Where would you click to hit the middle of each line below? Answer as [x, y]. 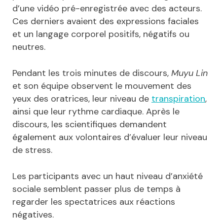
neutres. [29, 47]
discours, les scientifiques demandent [90, 125]
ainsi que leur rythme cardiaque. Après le [96, 112]
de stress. [32, 150]
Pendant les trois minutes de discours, [92, 73]
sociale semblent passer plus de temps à [96, 189]
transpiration [178, 99]
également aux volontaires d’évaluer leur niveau [110, 137]
